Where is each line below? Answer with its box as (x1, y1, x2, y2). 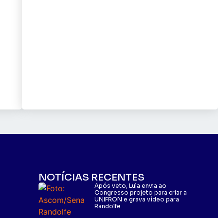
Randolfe (94, 202, 121, 210)
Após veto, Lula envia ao (94, 182, 167, 190)
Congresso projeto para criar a (94, 189, 187, 197)
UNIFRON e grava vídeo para (94, 196, 180, 203)
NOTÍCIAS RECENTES (38, 171, 145, 184)
